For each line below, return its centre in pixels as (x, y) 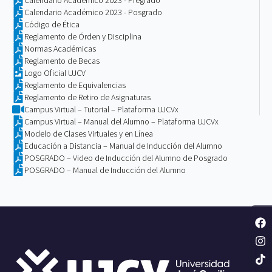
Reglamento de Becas (62, 60)
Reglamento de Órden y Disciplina (83, 36)
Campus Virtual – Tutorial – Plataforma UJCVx (101, 109)
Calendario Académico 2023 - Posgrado (93, 12)
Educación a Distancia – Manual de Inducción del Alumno (123, 145)
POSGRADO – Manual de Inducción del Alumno (105, 170)
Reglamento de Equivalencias (75, 85)
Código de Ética (52, 24)
